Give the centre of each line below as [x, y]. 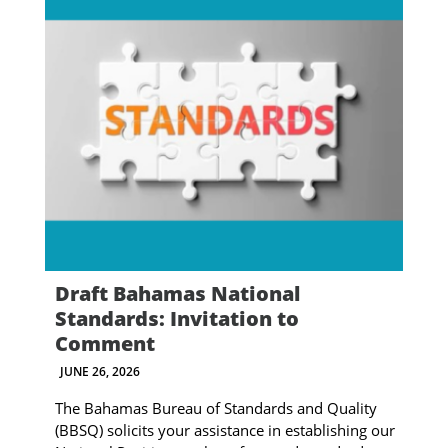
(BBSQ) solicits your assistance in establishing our [224, 429]
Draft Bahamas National [177, 293]
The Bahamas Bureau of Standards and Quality [215, 407]
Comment [104, 343]
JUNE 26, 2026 [99, 371]
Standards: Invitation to [176, 318]
